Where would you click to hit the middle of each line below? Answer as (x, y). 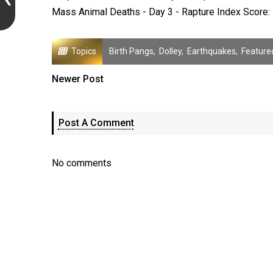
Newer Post (77, 79)
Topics (83, 51)
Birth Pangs (131, 51)
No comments (81, 163)
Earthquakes (211, 51)
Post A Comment (96, 123)
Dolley (170, 51)
